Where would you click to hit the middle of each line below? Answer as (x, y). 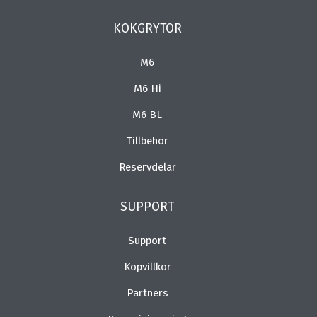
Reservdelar (147, 167)
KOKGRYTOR (147, 29)
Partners (147, 293)
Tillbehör (147, 141)
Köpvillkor (147, 267)
